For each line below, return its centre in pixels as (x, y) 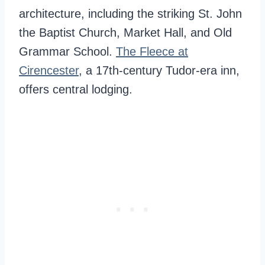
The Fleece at (152, 51)
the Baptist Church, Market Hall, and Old (125, 33)
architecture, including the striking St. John (130, 14)
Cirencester (49, 70)
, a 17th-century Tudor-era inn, (159, 70)
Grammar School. (67, 51)
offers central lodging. (76, 89)
